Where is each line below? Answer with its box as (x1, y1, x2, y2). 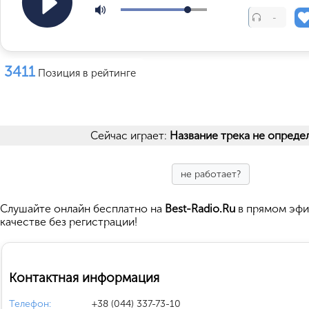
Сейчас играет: (90, 129, 170, 142)
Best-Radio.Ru (165, 202, 235, 215)
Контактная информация (9, 269, 159, 286)
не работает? (180, 168, 241, 180)
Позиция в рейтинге (38, 67, 136, 79)
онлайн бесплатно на (54, 202, 165, 215)
